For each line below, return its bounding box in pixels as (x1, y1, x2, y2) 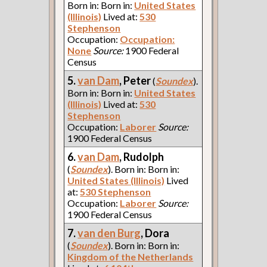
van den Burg (77, 226, 141, 240)
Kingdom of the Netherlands (67, 250, 194, 262)
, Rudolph (119, 150, 164, 163)
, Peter (119, 73, 153, 87)
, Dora (141, 226, 170, 240)
